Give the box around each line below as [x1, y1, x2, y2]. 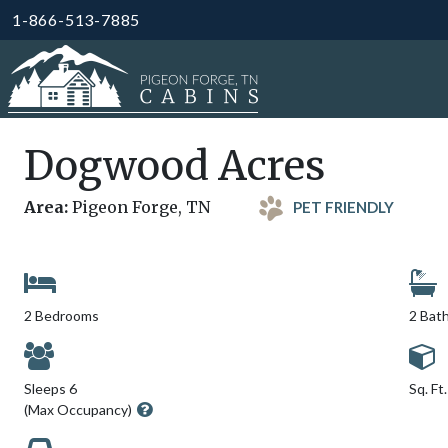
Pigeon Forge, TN [68, 197, 210, 217]
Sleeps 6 [24, 380, 77, 397]
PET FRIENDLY [293, 198, 394, 216]
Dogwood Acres [24, 141, 325, 191]
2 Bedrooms [24, 307, 99, 324]
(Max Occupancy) [24, 401, 132, 418]
